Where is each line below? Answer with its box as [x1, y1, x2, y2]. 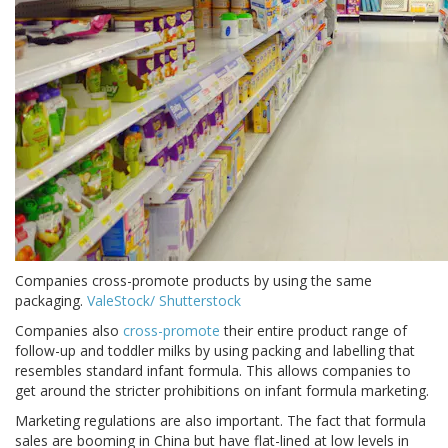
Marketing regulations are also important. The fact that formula [15, 411, 426, 431]
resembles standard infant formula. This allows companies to [15, 361, 411, 381]
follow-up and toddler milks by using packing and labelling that [15, 341, 415, 361]
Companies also [15, 321, 123, 341]
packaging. [15, 291, 83, 311]
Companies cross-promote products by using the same [15, 271, 372, 291]
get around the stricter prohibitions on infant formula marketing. [15, 381, 429, 401]
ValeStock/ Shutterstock [87, 291, 241, 311]
